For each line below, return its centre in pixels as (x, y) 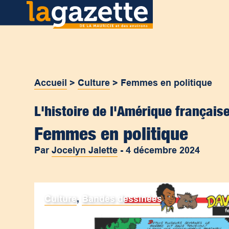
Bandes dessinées (122, 199)
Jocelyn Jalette (85, 150)
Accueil (51, 83)
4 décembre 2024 (163, 150)
